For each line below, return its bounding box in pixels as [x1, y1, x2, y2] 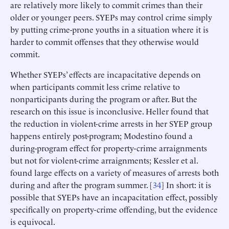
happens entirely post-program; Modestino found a [10, 129, 193, 141]
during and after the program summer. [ [10, 178, 153, 190]
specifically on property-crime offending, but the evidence [10, 203, 218, 215]
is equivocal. [10, 215, 55, 227]
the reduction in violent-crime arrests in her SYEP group [10, 117, 212, 129]
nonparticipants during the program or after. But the [10, 93, 197, 104]
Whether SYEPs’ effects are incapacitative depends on [10, 68, 201, 80]
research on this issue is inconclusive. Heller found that [10, 105, 209, 117]
